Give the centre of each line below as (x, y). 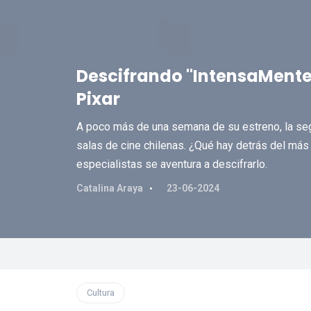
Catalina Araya (109, 188)
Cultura (100, 293)
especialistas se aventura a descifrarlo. (171, 164)
